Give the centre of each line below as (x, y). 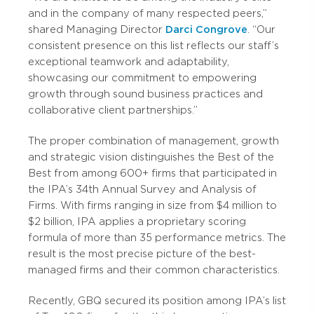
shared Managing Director (97, 29)
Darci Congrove (206, 29)
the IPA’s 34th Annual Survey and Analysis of (142, 189)
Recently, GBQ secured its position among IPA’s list (157, 301)
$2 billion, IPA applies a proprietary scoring (137, 221)
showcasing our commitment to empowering (142, 78)
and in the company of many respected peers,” (148, 13)
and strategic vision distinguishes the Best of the (151, 157)
